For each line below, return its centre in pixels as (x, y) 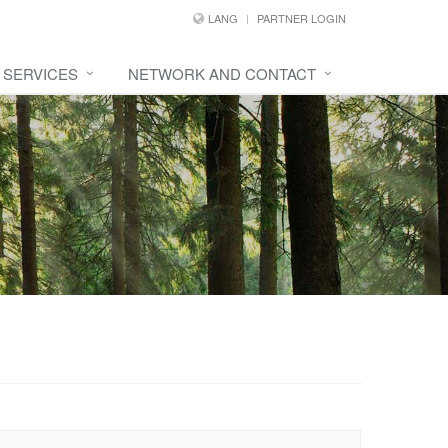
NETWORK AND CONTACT (222, 73)
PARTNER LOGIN (301, 18)
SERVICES (40, 73)
